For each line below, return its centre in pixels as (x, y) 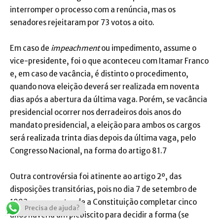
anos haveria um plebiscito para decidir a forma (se (99, 215)
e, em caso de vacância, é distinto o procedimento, (99, 74)
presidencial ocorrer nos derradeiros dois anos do (95, 112)
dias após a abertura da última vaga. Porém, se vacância (109, 99)
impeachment (75, 48)
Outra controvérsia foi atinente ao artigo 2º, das (96, 176)
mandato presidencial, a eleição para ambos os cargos (105, 125)
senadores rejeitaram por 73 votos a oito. (82, 22)
